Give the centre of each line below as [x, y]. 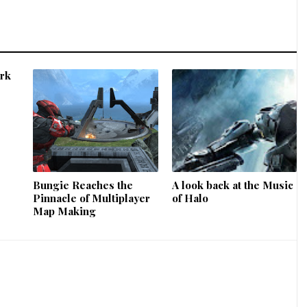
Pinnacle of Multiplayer [92, 198]
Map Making [65, 211]
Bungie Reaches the [83, 185]
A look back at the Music [232, 185]
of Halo [190, 198]
